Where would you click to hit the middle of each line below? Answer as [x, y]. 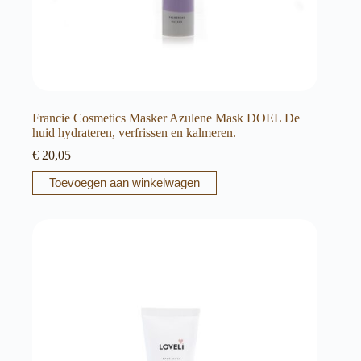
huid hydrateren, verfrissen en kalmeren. [134, 132]
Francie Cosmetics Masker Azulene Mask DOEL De [166, 118]
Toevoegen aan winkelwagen [124, 183]
